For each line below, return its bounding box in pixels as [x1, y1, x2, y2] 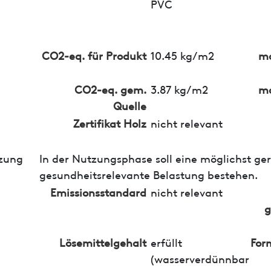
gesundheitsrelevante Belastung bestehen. [39, 166, 258, 181]
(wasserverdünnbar [150, 250, 249, 266]
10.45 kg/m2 [150, 47, 214, 62]
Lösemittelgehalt [59, 233, 146, 249]
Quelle [113, 97, 146, 113]
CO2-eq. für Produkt [41, 47, 146, 62]
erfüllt [150, 233, 182, 249]
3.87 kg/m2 [150, 80, 208, 96]
